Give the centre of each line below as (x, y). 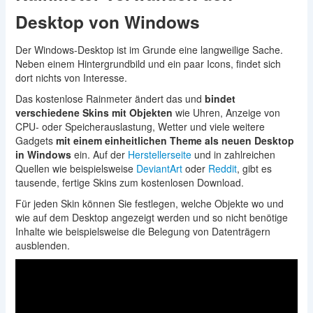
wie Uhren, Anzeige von (226, 112)
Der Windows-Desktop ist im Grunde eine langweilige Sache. (149, 50)
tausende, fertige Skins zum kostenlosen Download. (129, 182)
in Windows (43, 154)
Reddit (222, 168)
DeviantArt (159, 168)
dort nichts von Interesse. (71, 78)
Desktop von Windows (107, 22)
